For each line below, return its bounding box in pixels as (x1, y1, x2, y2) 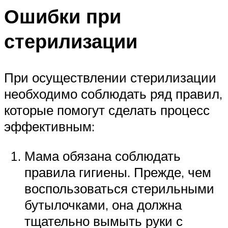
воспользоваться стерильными (24, 180, 214, 196)
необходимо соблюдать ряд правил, (4, 85, 222, 102)
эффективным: (4, 118, 95, 135)
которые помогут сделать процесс (4, 102, 210, 119)
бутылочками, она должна (24, 196, 182, 213)
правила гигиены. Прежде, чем (24, 163, 211, 180)
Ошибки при (4, 3, 121, 28)
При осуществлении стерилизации (4, 69, 216, 86)
